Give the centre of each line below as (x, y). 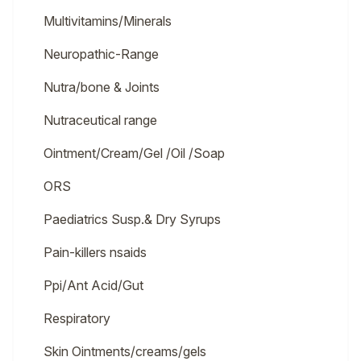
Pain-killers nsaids (95, 252)
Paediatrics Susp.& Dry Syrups (132, 219)
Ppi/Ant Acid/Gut (93, 285)
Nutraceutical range (100, 120)
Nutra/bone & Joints (102, 87)
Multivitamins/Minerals (108, 21)
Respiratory (77, 318)
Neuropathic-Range (101, 54)
